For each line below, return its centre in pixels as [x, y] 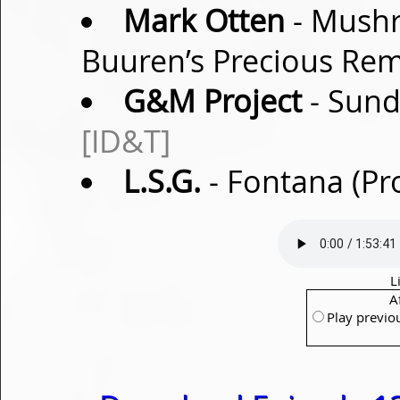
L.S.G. [162, 181]
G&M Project [212, 101]
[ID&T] [126, 141]
